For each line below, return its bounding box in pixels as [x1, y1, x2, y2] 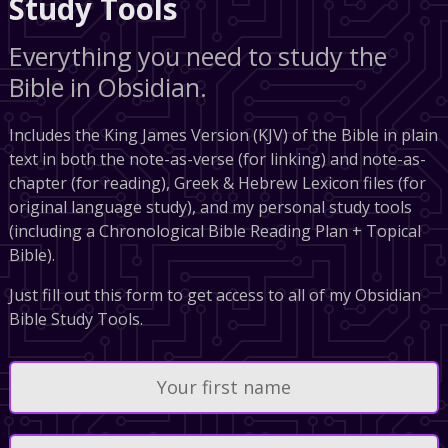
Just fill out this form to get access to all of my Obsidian [8, 283, 421, 306]
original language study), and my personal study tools [8, 195, 412, 218]
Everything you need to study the [8, 38, 387, 73]
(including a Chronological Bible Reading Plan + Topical [8, 219, 421, 242]
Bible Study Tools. [8, 307, 143, 330]
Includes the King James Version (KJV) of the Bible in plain [8, 123, 438, 146]
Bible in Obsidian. [8, 69, 207, 104]
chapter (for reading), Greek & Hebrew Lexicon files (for [8, 171, 426, 194]
